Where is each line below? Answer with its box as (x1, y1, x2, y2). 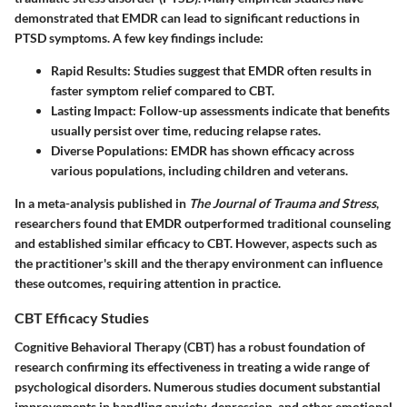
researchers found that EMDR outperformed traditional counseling (15, 215, 391, 232)
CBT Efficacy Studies (15, 309, 149, 327)
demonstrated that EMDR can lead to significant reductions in (15, 10, 360, 26)
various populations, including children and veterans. (51, 163, 348, 179)
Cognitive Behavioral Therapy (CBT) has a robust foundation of (15, 338, 365, 354)
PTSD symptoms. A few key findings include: (15, 30, 263, 46)
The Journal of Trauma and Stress (189, 195, 376, 212)
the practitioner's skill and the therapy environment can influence (15, 255, 382, 272)
